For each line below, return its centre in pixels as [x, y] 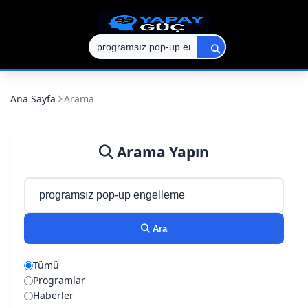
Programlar [59, 280]
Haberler [53, 295]
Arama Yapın [161, 152]
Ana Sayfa [33, 99]
